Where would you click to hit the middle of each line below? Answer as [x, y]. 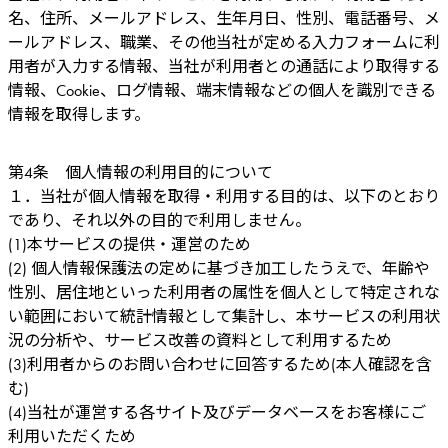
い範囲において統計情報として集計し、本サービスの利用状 [224, 316]
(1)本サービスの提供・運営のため [129, 244]
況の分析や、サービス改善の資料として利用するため [200, 340]
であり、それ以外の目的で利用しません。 [159, 220]
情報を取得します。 [79, 114]
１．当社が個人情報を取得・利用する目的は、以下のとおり [224, 196]
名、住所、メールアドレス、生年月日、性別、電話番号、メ [224, 18]
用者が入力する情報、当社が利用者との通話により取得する [224, 66]
